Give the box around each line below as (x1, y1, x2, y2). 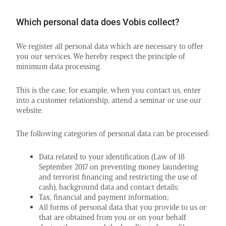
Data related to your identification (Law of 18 (39, 152, 185, 161)
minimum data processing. (16, 62, 101, 72)
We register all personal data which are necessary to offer (16, 41, 203, 51)
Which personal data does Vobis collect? (16, 17, 180, 28)
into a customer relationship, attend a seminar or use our (16, 95, 201, 105)
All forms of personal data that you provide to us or (39, 202, 206, 212)
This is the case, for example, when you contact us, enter (16, 85, 201, 95)
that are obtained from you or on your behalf (39, 212, 186, 222)
